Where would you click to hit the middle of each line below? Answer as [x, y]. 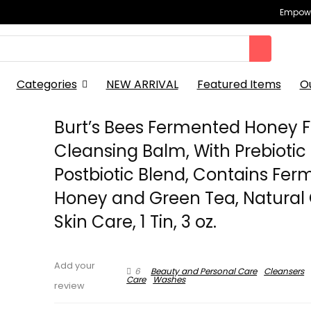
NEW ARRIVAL [142, 84]
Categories [47, 84]
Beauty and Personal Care [204, 271]
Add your [75, 266]
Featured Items [239, 84]
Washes [169, 280]
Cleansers [284, 271]
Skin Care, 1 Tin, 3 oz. [136, 222]
